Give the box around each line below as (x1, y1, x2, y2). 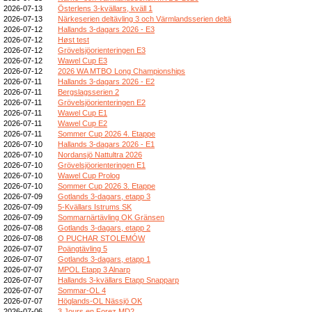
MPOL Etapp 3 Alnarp (58, 265, 130, 274)
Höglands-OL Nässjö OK (58, 296, 142, 305)
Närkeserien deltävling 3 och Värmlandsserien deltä (58, 14, 231, 23)
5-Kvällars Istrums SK (58, 202, 132, 211)
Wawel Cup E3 (58, 56, 107, 65)
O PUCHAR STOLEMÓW (58, 233, 145, 242)
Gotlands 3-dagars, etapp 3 (58, 192, 150, 201)
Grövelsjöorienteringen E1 (58, 160, 146, 169)
